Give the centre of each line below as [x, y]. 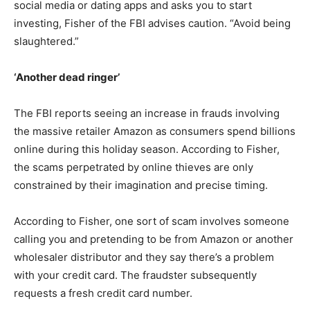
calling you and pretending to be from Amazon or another [154, 239]
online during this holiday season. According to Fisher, [147, 149]
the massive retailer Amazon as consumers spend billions [155, 131]
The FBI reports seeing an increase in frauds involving [147, 113]
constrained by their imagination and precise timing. [141, 185]
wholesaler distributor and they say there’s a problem [144, 257]
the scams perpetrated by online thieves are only [134, 167]
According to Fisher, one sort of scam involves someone [152, 221]
